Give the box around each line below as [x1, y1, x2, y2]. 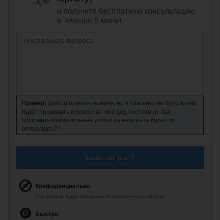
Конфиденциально [35, 181, 90, 191]
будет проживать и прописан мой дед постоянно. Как [22, 107, 170, 116]
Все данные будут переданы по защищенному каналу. [35, 192, 165, 200]
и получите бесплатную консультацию [57, 5, 195, 17]
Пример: [22, 98, 46, 108]
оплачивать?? [22, 124, 61, 133]
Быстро [35, 209, 58, 219]
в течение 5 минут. [57, 14, 124, 26]
